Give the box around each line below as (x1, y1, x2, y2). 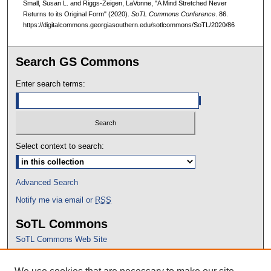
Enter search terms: (16, 79, 86, 89)
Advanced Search (16, 177, 79, 187)
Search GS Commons (16, 55, 140, 69)
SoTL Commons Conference (131, 10, 215, 18)
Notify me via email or (16, 195, 96, 204)
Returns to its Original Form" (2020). (22, 10, 131, 18)
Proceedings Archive (16, 254, 135, 268)
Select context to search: (16, 141, 105, 151)
